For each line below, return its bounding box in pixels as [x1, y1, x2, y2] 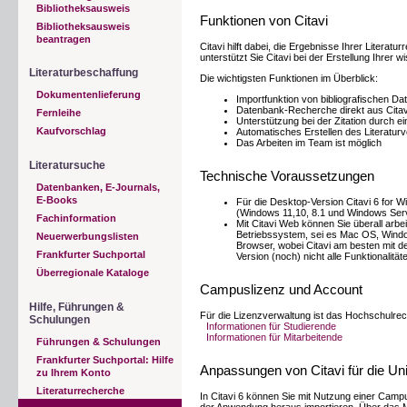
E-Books [36, 194, 77, 205]
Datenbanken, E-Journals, [36, 181, 160, 193]
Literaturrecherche [36, 384, 124, 396]
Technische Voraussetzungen [200, 168, 374, 184]
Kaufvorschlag [36, 125, 106, 137]
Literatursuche [29, 158, 105, 172]
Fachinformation [36, 212, 116, 223]
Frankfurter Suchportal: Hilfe [36, 353, 174, 365]
